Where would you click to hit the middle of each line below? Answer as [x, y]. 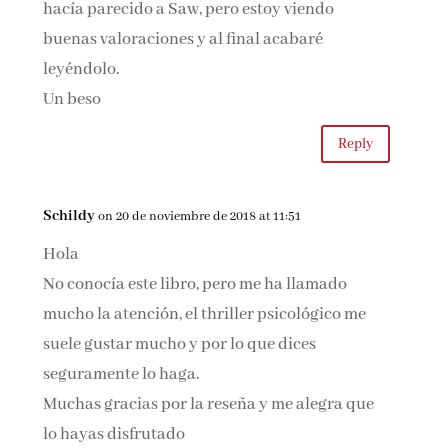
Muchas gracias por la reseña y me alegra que [209, 404]
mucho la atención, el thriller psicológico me [205, 314]
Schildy [69, 216]
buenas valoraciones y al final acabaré [183, 39]
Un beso [72, 99]
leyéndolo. [82, 69]
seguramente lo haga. [122, 374]
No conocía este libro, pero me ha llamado [195, 284]
